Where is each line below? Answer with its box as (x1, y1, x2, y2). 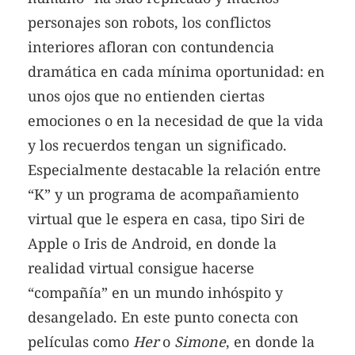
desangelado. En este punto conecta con (28, 307, 299, 327)
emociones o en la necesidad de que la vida (28, 111, 323, 131)
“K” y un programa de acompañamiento (28, 185, 299, 204)
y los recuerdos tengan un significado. (28, 136, 287, 155)
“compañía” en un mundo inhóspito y (28, 283, 283, 303)
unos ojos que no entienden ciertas (28, 86, 265, 106)
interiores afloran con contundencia (28, 37, 274, 57)
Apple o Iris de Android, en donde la (28, 234, 277, 254)
